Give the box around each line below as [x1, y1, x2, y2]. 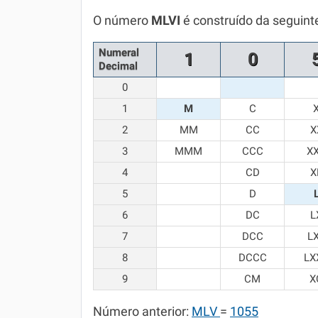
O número [93, 13, 151, 28]
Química [82, 6, 121, 19]
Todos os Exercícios [82, 34, 179, 48]
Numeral [99, 46, 139, 59]
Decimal [99, 60, 138, 72]
